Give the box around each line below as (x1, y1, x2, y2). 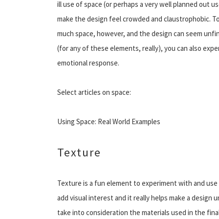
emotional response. (57, 58, 119, 67)
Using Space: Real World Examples (57, 116, 160, 126)
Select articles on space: (57, 87, 131, 97)
